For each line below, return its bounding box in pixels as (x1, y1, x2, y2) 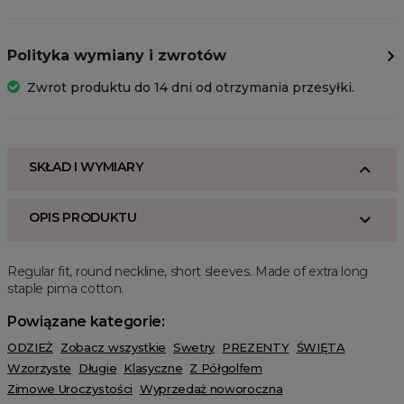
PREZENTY (222, 340, 289, 355)
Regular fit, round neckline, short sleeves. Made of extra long (7, 263, 369, 280)
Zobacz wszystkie (60, 340, 166, 355)
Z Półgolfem (189, 361, 262, 376)
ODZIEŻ (7, 340, 54, 355)
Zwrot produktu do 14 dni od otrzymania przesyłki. (27, 79, 354, 96)
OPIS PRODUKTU (29, 209, 137, 226)
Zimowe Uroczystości (7, 381, 133, 397)
